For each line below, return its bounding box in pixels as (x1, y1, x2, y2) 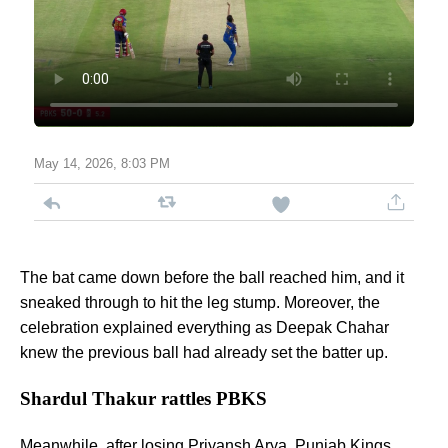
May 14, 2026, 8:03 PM (34, 155, 170, 171)
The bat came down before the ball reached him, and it (20, 269, 404, 287)
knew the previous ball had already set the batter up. (20, 344, 392, 362)
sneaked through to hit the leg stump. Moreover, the (20, 294, 380, 312)
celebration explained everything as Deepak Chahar (20, 319, 389, 337)
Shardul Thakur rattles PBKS (20, 388, 267, 410)
